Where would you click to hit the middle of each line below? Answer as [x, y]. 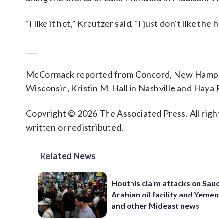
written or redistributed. [75, 127]
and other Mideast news [156, 206]
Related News [68, 156]
